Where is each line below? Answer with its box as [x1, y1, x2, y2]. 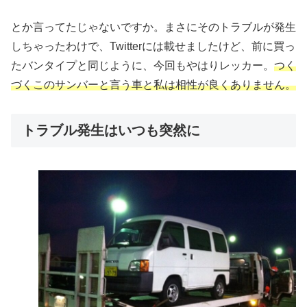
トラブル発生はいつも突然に [22, 123, 200, 138]
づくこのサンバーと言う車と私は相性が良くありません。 [11, 78, 296, 90]
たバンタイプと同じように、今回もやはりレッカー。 [11, 59, 274, 71]
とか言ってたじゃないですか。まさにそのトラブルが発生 [11, 21, 296, 33]
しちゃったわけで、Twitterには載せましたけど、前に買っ [11, 40, 295, 52]
